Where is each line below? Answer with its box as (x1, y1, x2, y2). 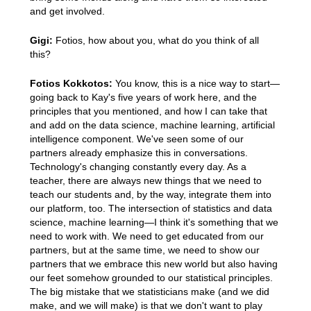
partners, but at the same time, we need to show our (29, 244, 260, 255)
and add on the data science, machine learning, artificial (29, 119, 275, 131)
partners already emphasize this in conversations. (29, 146, 248, 158)
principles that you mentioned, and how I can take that (29, 105, 267, 117)
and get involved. (29, 6, 105, 17)
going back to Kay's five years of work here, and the (29, 91, 257, 103)
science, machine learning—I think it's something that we (29, 216, 278, 228)
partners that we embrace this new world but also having (29, 258, 278, 269)
